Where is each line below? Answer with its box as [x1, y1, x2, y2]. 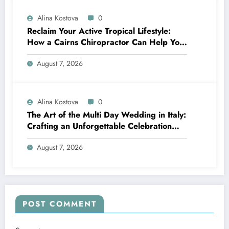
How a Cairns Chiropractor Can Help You [27, 36, 184, 48]
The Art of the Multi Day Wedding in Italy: [27, 108, 186, 121]
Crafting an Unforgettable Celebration [27, 120, 172, 132]
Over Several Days [27, 131, 98, 143]
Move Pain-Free [27, 47, 86, 59]
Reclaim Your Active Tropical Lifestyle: [27, 25, 171, 37]
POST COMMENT [22, 198, 97, 210]
